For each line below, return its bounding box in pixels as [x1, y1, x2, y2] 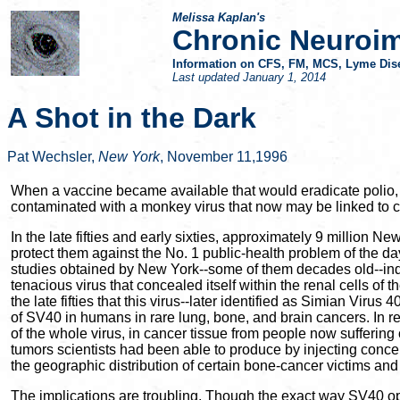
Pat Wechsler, [7, 149, 98, 164]
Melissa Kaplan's [172, 11, 265, 24]
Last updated [172, 71, 243, 84]
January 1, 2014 [243, 71, 326, 84]
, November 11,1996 [160, 149, 287, 164]
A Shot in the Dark [7, 102, 256, 134]
